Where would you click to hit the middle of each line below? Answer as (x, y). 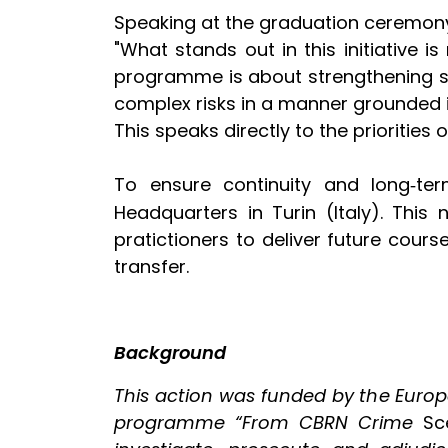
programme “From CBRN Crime (264, 422)
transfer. (151, 266)
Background (170, 352)
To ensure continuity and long (262, 184)
